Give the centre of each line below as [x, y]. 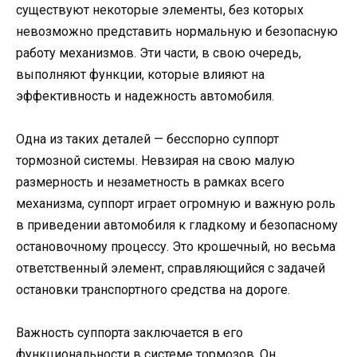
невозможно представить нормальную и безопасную [177, 31]
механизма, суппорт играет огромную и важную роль [176, 204]
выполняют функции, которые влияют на [140, 74]
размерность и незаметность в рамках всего [150, 182]
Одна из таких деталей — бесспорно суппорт [147, 139]
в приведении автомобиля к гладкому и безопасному [177, 226]
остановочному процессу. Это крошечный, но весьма [176, 247]
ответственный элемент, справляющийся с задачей [171, 269]
